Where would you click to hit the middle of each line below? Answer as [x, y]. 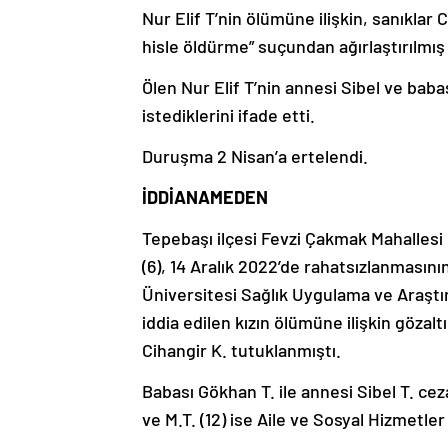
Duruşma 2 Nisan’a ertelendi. [255, 156]
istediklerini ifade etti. [228, 115]
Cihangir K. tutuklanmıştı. [241, 350]
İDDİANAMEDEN [205, 197]
